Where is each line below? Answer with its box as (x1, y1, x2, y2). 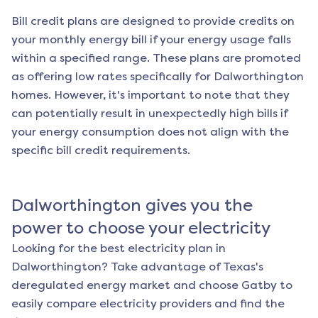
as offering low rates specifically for (11, 70, 214, 84)
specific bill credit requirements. (11, 143, 190, 158)
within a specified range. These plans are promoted (11, 51, 301, 65)
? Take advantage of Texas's (102, 260, 263, 274)
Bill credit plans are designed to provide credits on (11, 14, 295, 28)
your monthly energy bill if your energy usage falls (11, 33, 291, 47)
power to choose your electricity (11, 218, 270, 238)
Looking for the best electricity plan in (11, 241, 226, 256)
